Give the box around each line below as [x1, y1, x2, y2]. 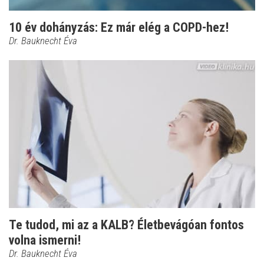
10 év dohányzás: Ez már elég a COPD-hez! [9, 20, 229, 35]
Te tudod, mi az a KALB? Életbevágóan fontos [9, 217, 244, 233]
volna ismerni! [9, 233, 81, 248]
